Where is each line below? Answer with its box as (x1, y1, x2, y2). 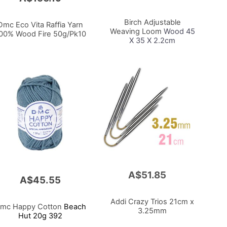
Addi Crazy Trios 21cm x (110, 197, 195, 207)
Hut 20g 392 (18, 211, 63, 221)
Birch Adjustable (124, 17, 181, 27)
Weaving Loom (109, 26, 162, 36)
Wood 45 (161, 26, 195, 36)
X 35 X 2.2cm (129, 35, 176, 45)
